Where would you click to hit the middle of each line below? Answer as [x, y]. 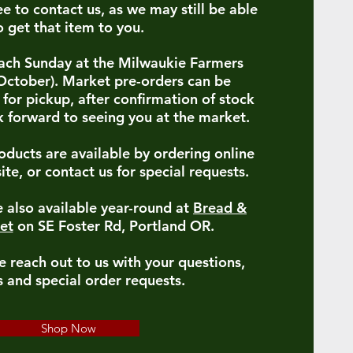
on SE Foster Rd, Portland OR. [113, 226]
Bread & [220, 208]
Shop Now [68, 328]
